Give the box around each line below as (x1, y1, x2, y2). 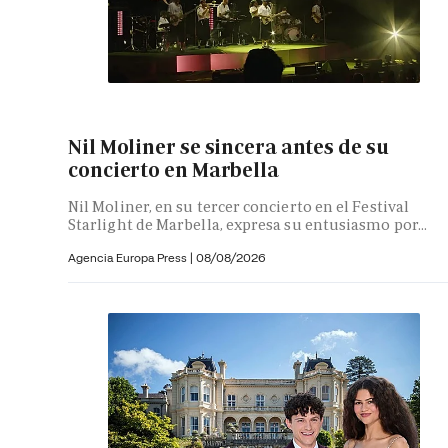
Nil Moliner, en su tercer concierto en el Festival (68, 197, 409, 217)
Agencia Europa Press (68, 250, 190, 266)
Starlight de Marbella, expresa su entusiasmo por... (68, 215, 428, 235)
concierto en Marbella (68, 156, 279, 183)
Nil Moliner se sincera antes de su (68, 133, 389, 160)
